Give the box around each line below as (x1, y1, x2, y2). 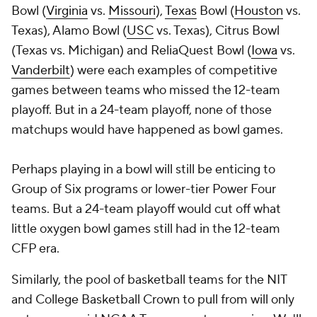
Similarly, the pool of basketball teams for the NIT (11, 272, 287, 289)
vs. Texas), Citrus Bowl (154, 23, 279, 40)
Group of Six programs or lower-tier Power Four (11, 181, 276, 198)
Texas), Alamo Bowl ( (11, 23, 127, 40)
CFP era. (11, 241, 59, 258)
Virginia (46, 3, 88, 20)
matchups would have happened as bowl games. (11, 122, 283, 139)
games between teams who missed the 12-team (11, 82, 280, 99)
